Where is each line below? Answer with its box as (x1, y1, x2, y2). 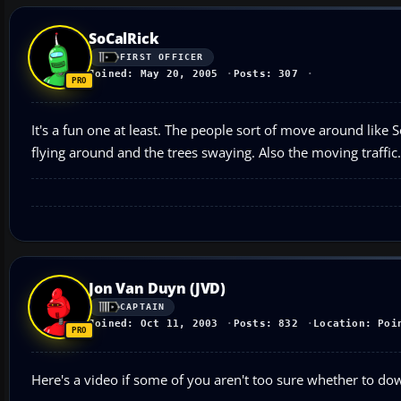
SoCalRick (89, 28, 159, 48)
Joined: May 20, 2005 (89, 67, 218, 80)
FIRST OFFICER (120, 52, 204, 63)
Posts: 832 (233, 317, 298, 329)
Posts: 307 (233, 67, 298, 80)
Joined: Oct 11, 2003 (89, 317, 218, 329)
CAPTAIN (120, 302, 166, 312)
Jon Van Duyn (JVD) (89, 277, 226, 298)
